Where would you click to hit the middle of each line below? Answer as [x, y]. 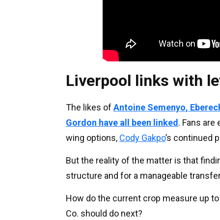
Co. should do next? [104, 213]
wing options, [93, 137]
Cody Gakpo [142, 137]
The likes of [90, 107]
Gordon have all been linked [122, 122]
